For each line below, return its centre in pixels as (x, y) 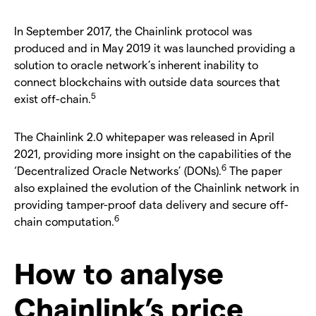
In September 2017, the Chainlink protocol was (133, 30)
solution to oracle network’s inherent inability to (136, 64)
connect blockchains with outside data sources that (147, 81)
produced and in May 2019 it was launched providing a (155, 47)
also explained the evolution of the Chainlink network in (157, 187)
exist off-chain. (53, 98)
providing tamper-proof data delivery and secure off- (151, 204)
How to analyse (119, 272)
